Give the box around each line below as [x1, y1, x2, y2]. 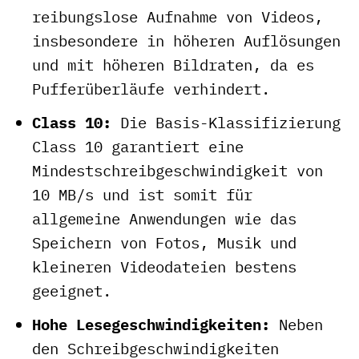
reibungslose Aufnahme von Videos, [31, 6, 323, 27]
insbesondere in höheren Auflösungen [31, 30, 341, 51]
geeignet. [31, 280, 111, 301]
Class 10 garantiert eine [31, 136, 244, 156]
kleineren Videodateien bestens [31, 256, 296, 276]
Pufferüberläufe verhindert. [31, 79, 270, 99]
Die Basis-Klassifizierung [111, 112, 341, 132]
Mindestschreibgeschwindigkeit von [31, 160, 323, 180]
